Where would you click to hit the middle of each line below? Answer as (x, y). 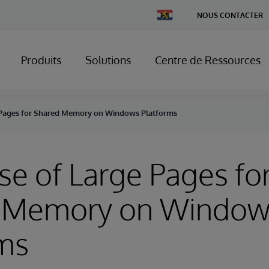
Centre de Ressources (208, 60)
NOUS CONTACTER (230, 15)
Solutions (108, 60)
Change (169, 14)
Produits (41, 60)
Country (170, 23)
